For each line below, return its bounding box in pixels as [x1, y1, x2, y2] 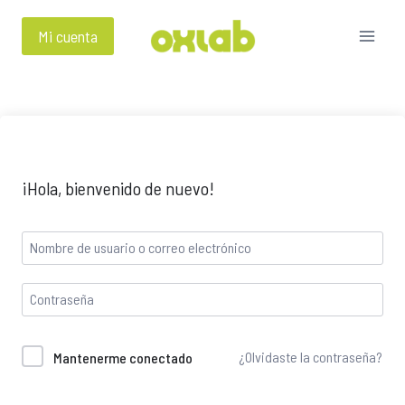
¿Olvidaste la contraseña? [239, 348, 382, 366]
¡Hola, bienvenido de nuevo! [22, 177, 214, 199]
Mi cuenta [38, 26, 98, 46]
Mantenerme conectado [53, 348, 193, 366]
